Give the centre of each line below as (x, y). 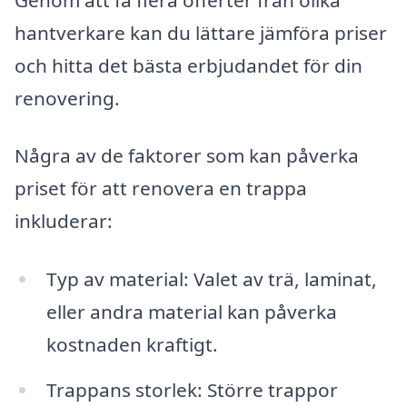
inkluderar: (64, 221)
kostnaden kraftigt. (132, 344)
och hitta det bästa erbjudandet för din (189, 65)
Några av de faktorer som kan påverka (187, 156)
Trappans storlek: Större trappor (192, 389)
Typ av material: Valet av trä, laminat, (211, 278)
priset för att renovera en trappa (161, 189)
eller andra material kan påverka (191, 311)
